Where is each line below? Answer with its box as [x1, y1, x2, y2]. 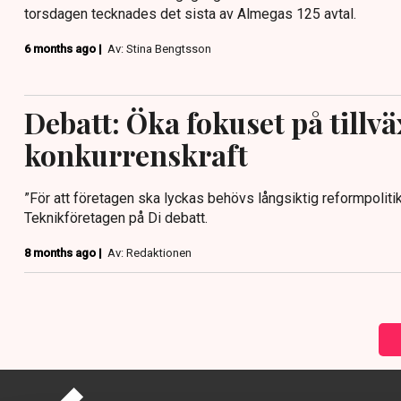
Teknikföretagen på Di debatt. [24, 209, 208, 226]
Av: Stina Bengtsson [107, 42, 211, 55]
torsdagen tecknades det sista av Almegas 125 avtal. [24, 5, 356, 22]
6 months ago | [24, 42, 105, 55]
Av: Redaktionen [107, 245, 192, 260]
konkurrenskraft [24, 134, 248, 174]
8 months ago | [24, 245, 105, 260]
